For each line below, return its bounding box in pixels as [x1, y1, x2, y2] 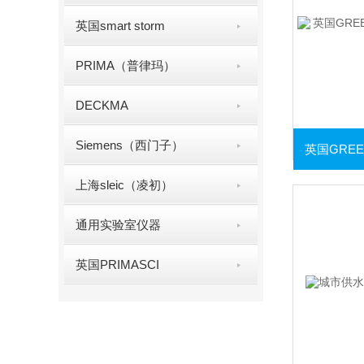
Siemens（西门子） [76, 138, 184, 152]
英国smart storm [76, 19, 166, 32]
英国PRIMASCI [76, 258, 160, 271]
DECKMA [76, 98, 129, 112]
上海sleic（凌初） [76, 178, 174, 192]
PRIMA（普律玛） [76, 58, 176, 72]
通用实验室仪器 [76, 218, 162, 232]
